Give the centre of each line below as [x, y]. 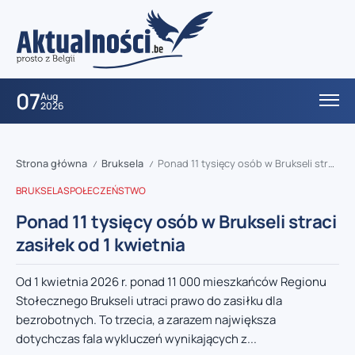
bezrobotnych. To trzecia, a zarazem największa [146, 320]
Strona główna [52, 164]
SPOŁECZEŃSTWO [105, 191]
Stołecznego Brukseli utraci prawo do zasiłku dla [149, 301]
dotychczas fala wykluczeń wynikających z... [136, 339]
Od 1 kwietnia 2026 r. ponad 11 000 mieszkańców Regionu [171, 282]
